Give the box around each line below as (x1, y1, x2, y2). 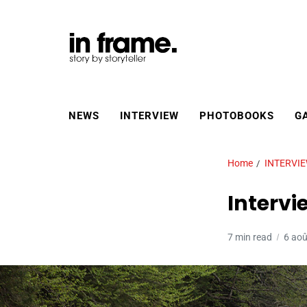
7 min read (228, 231, 272, 243)
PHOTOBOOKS (199, 109, 274, 122)
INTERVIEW (120, 109, 179, 122)
